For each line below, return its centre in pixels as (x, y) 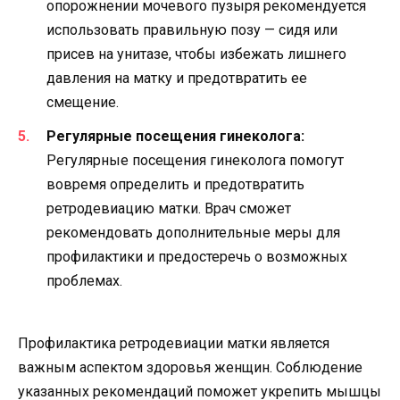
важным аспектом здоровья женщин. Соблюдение (190, 368)
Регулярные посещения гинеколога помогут (195, 161)
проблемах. (84, 281)
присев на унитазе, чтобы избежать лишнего (196, 54)
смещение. (83, 102)
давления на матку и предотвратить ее (177, 78)
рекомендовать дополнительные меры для (193, 233)
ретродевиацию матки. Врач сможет (169, 209)
